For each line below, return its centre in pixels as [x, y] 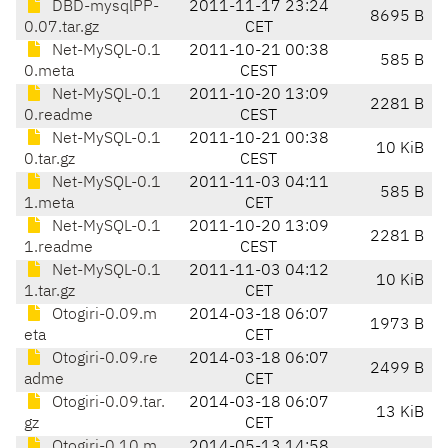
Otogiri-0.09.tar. [106, 403]
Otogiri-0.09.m [102, 315]
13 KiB [400, 413]
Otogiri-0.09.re [103, 359]
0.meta [49, 72]
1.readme [58, 248]
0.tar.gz [49, 160]
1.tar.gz [49, 292]
